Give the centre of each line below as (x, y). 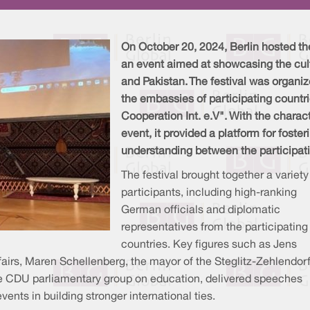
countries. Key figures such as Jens (209, 245)
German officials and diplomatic (201, 211)
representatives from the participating (215, 228)
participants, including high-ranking (209, 193)
